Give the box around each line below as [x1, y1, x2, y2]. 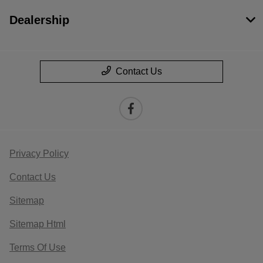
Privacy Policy [9, 149, 69, 159]
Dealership [9, 14, 69, 27]
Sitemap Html [9, 219, 66, 230]
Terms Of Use [9, 242, 66, 253]
